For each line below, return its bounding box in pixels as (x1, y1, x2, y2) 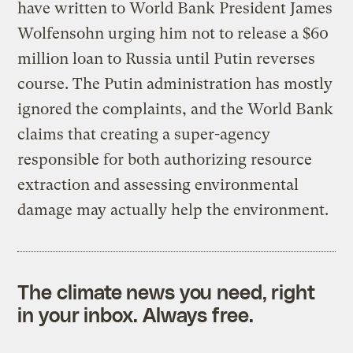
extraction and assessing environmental (17, 175, 299, 194)
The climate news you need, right (17, 279, 316, 303)
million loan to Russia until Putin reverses (17, 49, 316, 68)
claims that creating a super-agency (17, 124, 271, 143)
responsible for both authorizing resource (17, 150, 313, 169)
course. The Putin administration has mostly (17, 74, 333, 93)
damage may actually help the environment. (17, 200, 329, 219)
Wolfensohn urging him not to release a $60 (17, 24, 329, 43)
